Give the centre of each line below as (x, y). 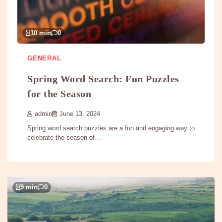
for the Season (59, 94)
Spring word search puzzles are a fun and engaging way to (111, 128)
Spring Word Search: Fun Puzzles (103, 79)
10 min (41, 33)
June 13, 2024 (80, 114)
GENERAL (44, 59)
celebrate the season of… (64, 138)
